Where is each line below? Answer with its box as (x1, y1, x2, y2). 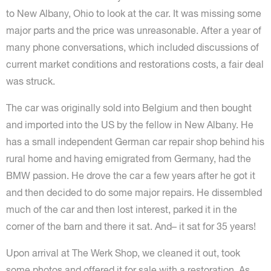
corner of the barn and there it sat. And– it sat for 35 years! (6, 221, 256, 232)
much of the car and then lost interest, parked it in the (6, 204, 237, 215)
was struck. (6, 76, 55, 87)
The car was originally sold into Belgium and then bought (6, 102, 252, 113)
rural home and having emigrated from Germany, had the (6, 153, 251, 164)
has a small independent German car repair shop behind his (6, 136, 264, 147)
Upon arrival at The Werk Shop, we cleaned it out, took (6, 247, 240, 258)
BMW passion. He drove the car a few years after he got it (6, 170, 255, 181)
